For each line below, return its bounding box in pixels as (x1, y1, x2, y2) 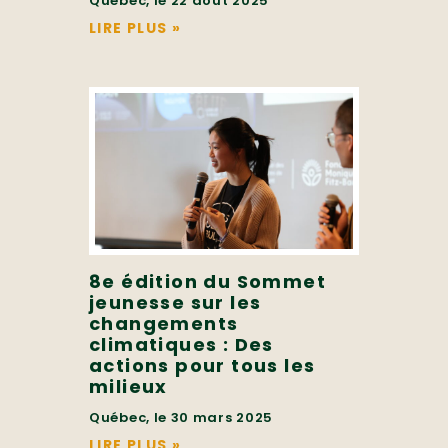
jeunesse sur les (89, 289, 262, 315)
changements (89, 310, 239, 336)
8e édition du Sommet (89, 268, 326, 294)
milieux (89, 373, 168, 399)
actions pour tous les (89, 352, 316, 378)
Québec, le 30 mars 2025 (89, 407, 274, 427)
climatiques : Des (89, 331, 274, 357)
